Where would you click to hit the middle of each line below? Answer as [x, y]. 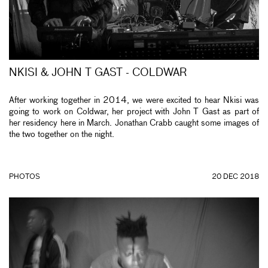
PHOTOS [25, 177]
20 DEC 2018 [235, 177]
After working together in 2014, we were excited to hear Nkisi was [134, 100]
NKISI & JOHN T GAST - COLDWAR [98, 73]
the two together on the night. [62, 134]
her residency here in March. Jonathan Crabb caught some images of [134, 123]
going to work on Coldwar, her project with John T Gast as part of [134, 112]
